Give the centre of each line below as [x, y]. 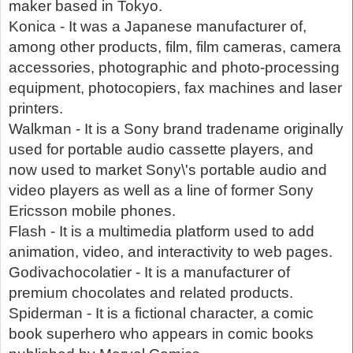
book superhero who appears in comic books [161, 334]
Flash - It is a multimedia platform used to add [162, 232]
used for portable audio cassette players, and [161, 150]
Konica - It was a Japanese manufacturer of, [158, 27]
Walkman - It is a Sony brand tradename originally [176, 129]
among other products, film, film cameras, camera [175, 47]
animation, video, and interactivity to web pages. [171, 252]
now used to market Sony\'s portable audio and [168, 170]
